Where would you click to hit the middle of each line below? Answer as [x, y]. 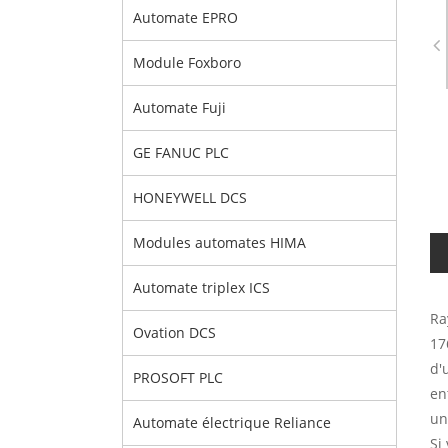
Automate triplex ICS [201, 287]
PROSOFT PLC [178, 377]
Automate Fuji [179, 107]
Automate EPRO [185, 17]
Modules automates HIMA [219, 242]
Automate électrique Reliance [232, 422]
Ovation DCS [174, 332]
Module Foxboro [187, 62]
